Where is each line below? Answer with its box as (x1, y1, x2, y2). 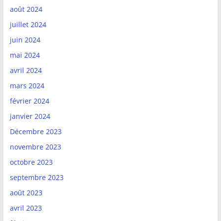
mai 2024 (9, 50, 40, 60)
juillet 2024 (9, 20, 46, 30)
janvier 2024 (9, 111, 50, 121)
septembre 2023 (9, 173, 64, 183)
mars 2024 (9, 81, 44, 91)
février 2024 (9, 96, 49, 106)
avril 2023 (9, 203, 42, 213)
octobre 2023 (9, 157, 53, 167)
